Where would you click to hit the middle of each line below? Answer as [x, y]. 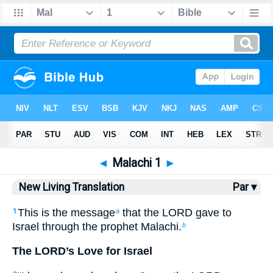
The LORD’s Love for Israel [82, 251]
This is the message [66, 212]
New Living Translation [72, 187]
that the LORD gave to [175, 212]
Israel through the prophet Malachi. [97, 226]
